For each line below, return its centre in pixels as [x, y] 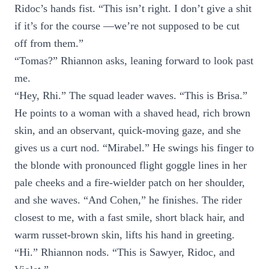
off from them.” [49, 43]
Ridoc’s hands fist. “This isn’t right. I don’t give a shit [133, 8]
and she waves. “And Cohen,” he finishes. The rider [128, 200]
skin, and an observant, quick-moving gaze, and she [128, 130]
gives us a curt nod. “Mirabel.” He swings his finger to [134, 148]
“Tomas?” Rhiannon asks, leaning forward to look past [134, 61]
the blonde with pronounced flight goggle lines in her [131, 165]
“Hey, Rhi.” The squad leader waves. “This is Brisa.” [131, 95]
